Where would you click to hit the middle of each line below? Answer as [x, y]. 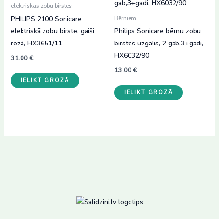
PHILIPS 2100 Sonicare [46, 19]
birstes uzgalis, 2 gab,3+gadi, [159, 44]
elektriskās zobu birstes [41, 6]
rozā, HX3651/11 [36, 44]
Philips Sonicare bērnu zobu [158, 31]
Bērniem [125, 18]
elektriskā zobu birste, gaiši [52, 31]
